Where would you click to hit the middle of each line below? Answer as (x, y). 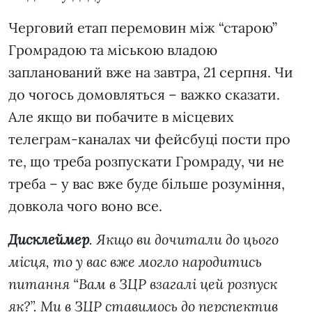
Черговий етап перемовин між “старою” (143, 28)
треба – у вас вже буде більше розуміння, (147, 184)
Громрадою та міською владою (113, 50)
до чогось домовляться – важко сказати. (144, 95)
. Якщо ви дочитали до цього (184, 240)
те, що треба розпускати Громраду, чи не (146, 162)
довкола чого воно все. (91, 206)
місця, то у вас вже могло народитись (135, 262)
